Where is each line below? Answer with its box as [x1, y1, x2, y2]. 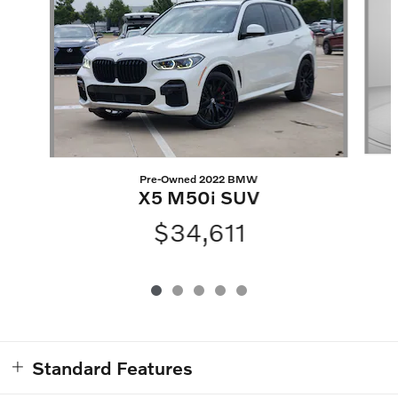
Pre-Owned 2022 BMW [139, 172, 259, 187]
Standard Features [32, 356, 193, 379]
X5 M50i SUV [138, 186, 259, 209]
